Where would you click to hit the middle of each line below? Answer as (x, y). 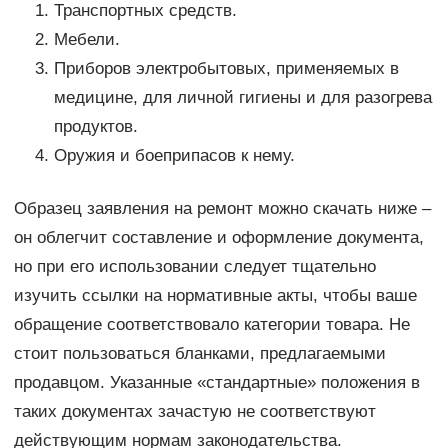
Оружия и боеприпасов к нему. (174, 156)
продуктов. (95, 127)
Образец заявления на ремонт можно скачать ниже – (222, 209)
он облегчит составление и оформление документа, (218, 238)
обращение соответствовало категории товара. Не (211, 325)
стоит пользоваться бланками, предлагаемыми (199, 354)
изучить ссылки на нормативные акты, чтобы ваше (215, 296)
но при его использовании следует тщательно (194, 267)
